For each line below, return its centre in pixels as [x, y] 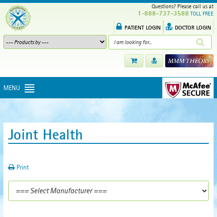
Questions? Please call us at [181, 6]
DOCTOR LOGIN [193, 27]
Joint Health [46, 134]
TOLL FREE [202, 14]
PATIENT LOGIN [143, 27]
